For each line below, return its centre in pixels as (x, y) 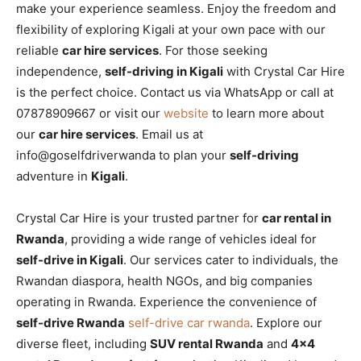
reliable (39, 50)
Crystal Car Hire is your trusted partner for (139, 218)
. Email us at (169, 134)
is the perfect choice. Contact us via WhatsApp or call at (175, 92)
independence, (60, 71)
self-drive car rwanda (189, 322)
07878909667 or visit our (90, 113)
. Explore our (286, 322)
